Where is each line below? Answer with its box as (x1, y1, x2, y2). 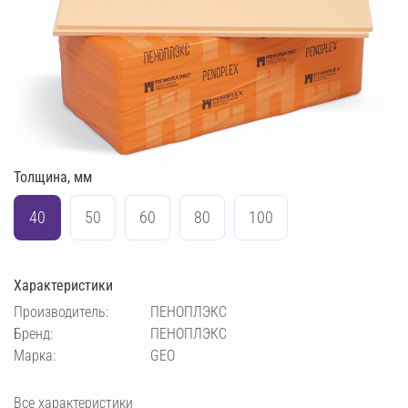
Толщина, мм (14, 168, 92, 186)
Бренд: (14, 324, 53, 342)
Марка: (14, 346, 56, 364)
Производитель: (14, 302, 108, 321)
